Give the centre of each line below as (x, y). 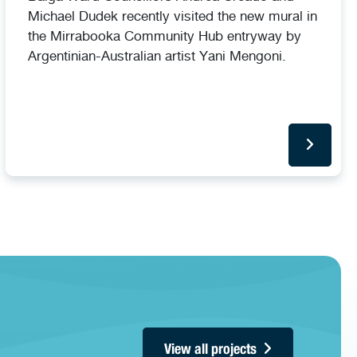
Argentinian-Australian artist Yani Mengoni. (157, 55)
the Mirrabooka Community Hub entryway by (164, 35)
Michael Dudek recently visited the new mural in (172, 15)
